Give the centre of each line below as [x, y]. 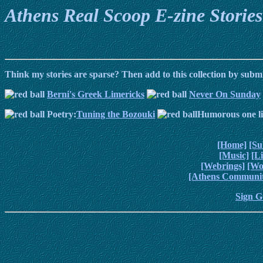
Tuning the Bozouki [116, 114]
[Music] [234, 156]
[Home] [232, 145]
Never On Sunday [225, 95]
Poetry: [60, 114]
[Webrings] [223, 166]
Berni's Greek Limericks [96, 95]
